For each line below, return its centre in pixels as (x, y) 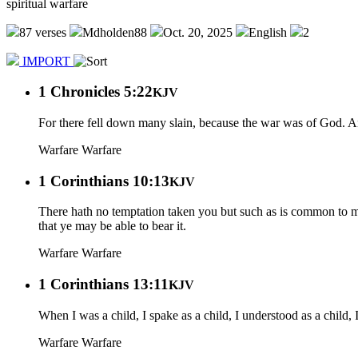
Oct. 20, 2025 (198, 32)
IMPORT (46, 61)
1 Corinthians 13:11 (103, 284)
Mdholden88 (115, 32)
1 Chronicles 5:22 (95, 92)
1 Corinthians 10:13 (104, 181)
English (268, 32)
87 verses (43, 32)
